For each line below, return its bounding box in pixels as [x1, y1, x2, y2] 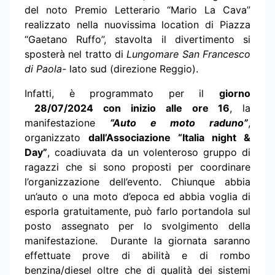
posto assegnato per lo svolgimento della [25, 220, 250, 233]
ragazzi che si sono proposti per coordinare [25, 161, 250, 174]
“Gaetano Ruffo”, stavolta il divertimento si [25, 33, 250, 46]
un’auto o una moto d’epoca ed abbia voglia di [25, 190, 250, 203]
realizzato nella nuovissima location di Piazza [25, 18, 250, 31]
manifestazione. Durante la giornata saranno [25, 234, 250, 247]
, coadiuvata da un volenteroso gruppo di [47, 146, 250, 159]
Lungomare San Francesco [126, 48, 251, 61]
